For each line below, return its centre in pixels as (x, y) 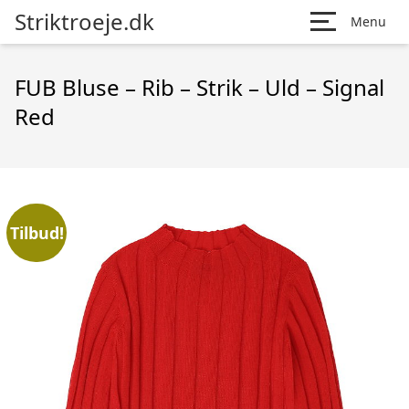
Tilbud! (37, 232)
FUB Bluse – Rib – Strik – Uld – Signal (199, 87)
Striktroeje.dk (84, 21)
